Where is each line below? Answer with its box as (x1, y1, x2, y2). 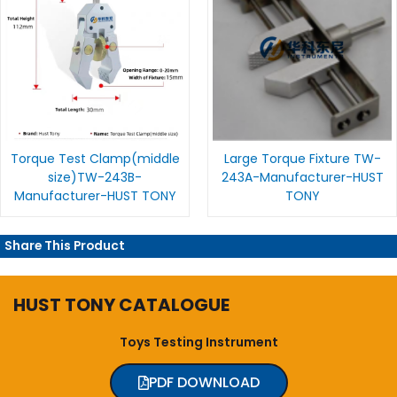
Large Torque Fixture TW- (223, 150, 381, 168)
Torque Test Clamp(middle (10, 150, 180, 168)
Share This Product (4, 237, 125, 255)
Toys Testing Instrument (119, 333, 278, 352)
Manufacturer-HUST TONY (13, 187, 176, 206)
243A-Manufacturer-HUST (221, 168, 384, 187)
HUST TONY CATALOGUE (13, 292, 230, 318)
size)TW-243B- (48, 168, 142, 187)
